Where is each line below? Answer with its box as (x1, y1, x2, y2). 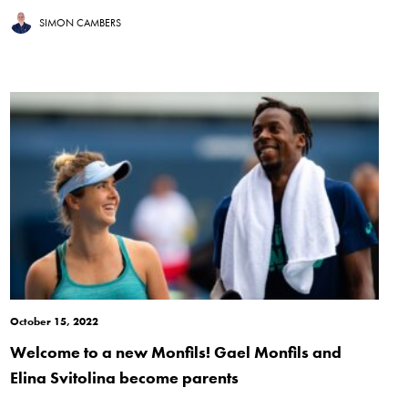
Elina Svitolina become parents (9, 367, 239, 389)
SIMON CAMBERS (38, 15, 121, 31)
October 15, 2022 (9, 314, 98, 330)
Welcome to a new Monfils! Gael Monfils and (9, 342, 342, 363)
